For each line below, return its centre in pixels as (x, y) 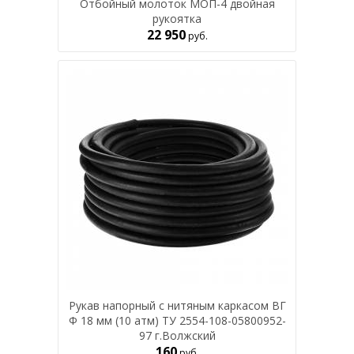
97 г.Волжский (177, 335)
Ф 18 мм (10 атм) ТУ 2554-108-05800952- (177, 320)
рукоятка (177, 19)
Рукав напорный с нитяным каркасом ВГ (177, 305)
